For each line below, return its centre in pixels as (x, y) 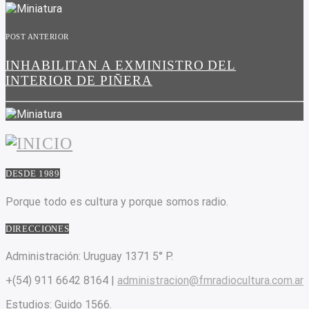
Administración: (43, 256)
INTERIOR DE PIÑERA (79, 80)
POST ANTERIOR (37, 36)
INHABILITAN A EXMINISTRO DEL (121, 65)
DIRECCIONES (38, 228)
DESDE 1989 (33, 174)
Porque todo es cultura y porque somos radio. (117, 201)
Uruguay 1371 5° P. (127, 256)
